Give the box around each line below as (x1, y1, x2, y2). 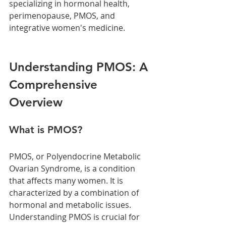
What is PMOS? (9, 123, 82, 136)
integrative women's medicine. (9, 22, 127, 33)
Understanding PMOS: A (9, 59, 151, 74)
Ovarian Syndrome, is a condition (9, 162, 137, 174)
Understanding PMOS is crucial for (9, 211, 142, 222)
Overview (9, 94, 63, 109)
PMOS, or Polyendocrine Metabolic (9, 150, 143, 162)
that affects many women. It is (9, 175, 125, 186)
